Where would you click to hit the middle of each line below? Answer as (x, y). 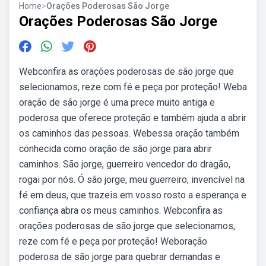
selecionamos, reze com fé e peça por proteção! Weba (133, 87)
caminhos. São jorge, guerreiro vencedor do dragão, (125, 164)
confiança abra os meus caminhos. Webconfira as (121, 210)
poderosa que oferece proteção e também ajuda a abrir (133, 118)
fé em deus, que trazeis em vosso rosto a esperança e (133, 195)
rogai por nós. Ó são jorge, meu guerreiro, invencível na (132, 180)
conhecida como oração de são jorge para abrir (115, 149)
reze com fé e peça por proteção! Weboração (113, 241)
